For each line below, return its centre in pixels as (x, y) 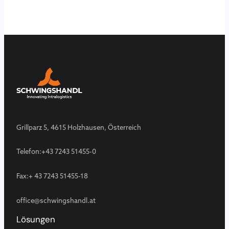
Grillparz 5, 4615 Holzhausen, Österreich (79, 127)
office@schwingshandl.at (56, 200)
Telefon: (29, 152)
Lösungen (36, 219)
